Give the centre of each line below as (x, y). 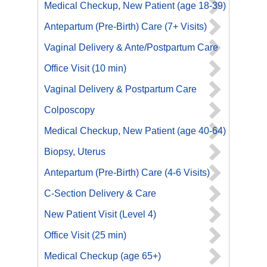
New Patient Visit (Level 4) (100, 214)
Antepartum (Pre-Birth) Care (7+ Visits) (125, 27)
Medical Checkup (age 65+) (103, 256)
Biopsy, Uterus (75, 152)
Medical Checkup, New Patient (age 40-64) (135, 131)
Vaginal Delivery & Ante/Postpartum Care (131, 47)
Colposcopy (69, 110)
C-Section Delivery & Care (100, 193)
